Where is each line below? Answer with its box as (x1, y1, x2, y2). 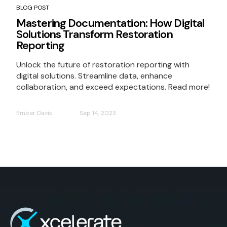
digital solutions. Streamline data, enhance (16, 70, 172, 81)
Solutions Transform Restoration (16, 26, 173, 42)
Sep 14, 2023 (80, 108, 116, 117)
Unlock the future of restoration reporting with (16, 59, 190, 70)
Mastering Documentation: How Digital (16, 15, 205, 30)
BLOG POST (16, 3, 49, 12)
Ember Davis (16, 108, 52, 117)
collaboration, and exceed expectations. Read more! (16, 81, 210, 92)
